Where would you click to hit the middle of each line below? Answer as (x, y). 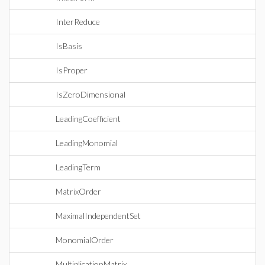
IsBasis (69, 46)
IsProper (72, 70)
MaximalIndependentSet (98, 216)
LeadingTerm (78, 167)
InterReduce (78, 22)
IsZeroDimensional (91, 94)
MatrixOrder (78, 191)
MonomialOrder (85, 240)
